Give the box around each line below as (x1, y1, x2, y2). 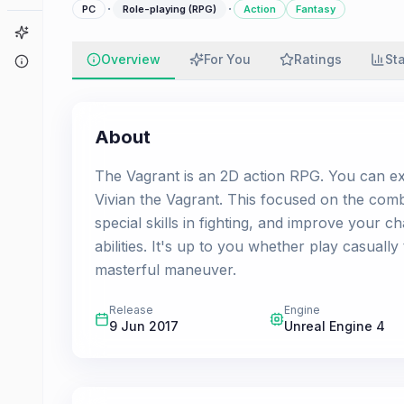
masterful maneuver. (95, 261, 236, 279)
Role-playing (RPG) (123, 3, 216, 15)
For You (204, 51, 251, 67)
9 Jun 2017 (109, 318, 179, 334)
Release (109, 303, 153, 317)
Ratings (294, 51, 342, 67)
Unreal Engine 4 (284, 318, 386, 334)
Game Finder (29, 24, 105, 40)
